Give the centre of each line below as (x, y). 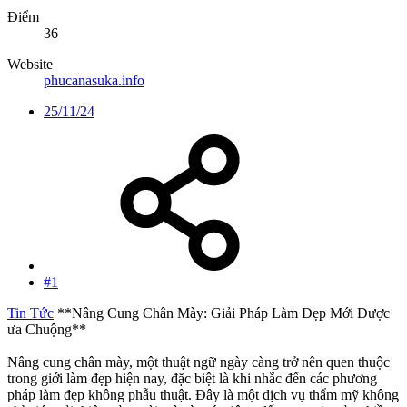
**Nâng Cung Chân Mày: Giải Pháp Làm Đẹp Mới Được (222, 313)
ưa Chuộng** (47, 330)
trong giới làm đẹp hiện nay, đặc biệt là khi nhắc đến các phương (192, 379)
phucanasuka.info (94, 81)
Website (30, 65)
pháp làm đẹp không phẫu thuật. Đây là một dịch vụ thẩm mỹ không (203, 395)
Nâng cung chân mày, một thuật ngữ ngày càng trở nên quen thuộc (199, 362)
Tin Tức (30, 313)
